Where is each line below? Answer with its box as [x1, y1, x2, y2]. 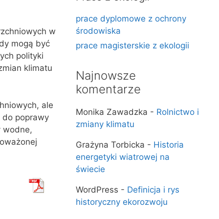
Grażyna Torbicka [76, 140, 145, 150]
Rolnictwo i [156, 107, 199, 117]
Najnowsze [76, 68, 136, 83]
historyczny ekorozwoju [76, 197, 168, 207]
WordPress [76, 185, 119, 195]
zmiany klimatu [76, 119, 135, 129]
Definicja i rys [127, 185, 180, 195]
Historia [153, 140, 184, 150]
